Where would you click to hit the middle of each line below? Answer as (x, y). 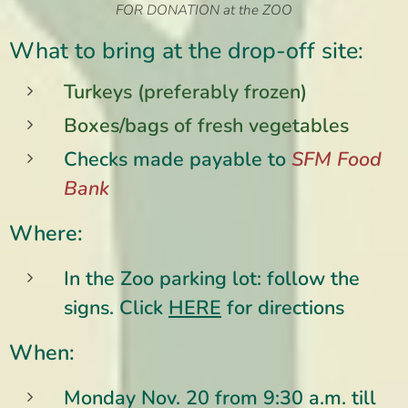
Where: (46, 233)
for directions (283, 307)
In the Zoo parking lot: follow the (212, 278)
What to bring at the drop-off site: (186, 51)
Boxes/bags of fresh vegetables (206, 125)
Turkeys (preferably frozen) (185, 92)
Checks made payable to (178, 159)
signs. (92, 307)
